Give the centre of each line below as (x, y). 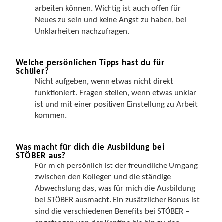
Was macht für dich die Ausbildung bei (90, 147)
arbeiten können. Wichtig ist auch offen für (108, 9)
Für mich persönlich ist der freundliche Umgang (116, 166)
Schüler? (32, 72)
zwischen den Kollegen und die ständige (103, 177)
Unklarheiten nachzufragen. (82, 31)
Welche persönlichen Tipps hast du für (90, 63)
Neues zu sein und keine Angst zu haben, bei (111, 20)
